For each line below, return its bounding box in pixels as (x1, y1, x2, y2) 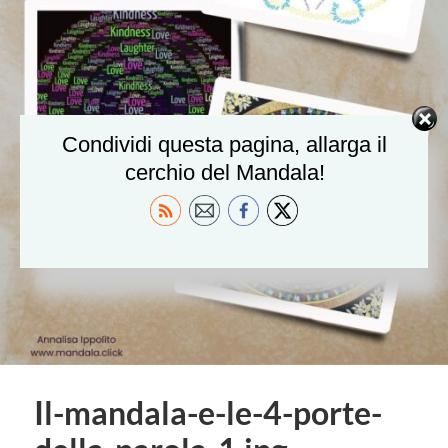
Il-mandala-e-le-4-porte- (33, 394, 382, 432)
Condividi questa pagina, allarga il (62, 131, 387, 157)
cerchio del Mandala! (124, 159, 325, 185)
